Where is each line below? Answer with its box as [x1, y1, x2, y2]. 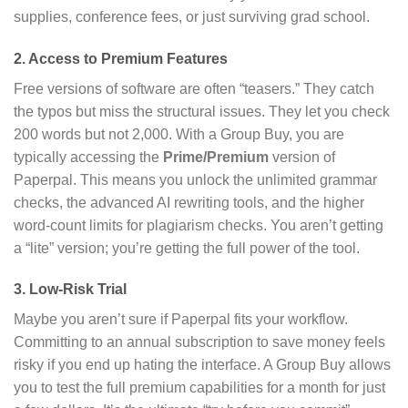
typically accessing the [14, 148, 163, 165]
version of [269, 148, 335, 165]
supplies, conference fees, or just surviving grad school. [14, 8, 370, 25]
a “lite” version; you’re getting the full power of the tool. [14, 240, 360, 256]
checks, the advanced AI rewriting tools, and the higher [14, 194, 364, 210]
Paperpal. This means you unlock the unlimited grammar [14, 171, 377, 188]
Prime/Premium [163, 148, 269, 165]
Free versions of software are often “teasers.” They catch [14, 80, 374, 97]
